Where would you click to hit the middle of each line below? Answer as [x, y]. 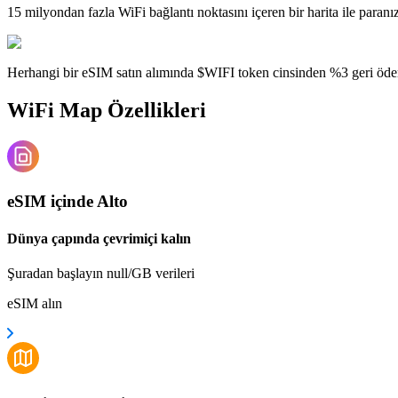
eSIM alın [35, 303]
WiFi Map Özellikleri [107, 110]
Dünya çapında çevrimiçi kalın [99, 238]
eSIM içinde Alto [68, 202]
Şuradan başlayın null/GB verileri [101, 273]
